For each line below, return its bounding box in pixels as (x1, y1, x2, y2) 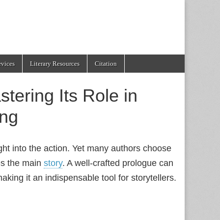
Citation (95, 60, 117, 67)
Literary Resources (30, 60, 80, 67)
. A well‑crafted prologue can (62, 158, 173, 168)
